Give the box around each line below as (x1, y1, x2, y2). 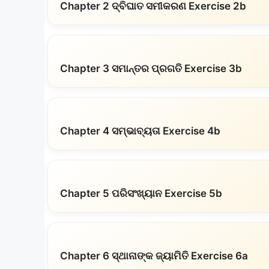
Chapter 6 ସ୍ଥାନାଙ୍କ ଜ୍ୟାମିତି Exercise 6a (60, 250, 248, 262)
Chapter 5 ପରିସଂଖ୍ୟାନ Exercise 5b (60, 187, 222, 199)
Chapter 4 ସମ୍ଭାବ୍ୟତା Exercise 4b (60, 125, 220, 137)
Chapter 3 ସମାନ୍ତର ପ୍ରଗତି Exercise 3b (60, 62, 242, 74)
